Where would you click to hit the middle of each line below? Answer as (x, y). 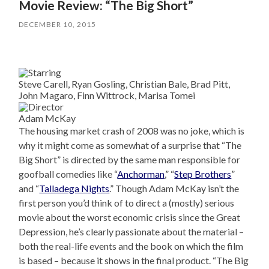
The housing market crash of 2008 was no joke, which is (132, 131)
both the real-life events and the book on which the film (131, 246)
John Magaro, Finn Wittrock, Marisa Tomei (107, 95)
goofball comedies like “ (68, 174)
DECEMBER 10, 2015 (58, 25)
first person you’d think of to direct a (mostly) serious (127, 203)
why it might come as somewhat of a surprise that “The (130, 145)
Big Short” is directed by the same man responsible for (130, 160)
